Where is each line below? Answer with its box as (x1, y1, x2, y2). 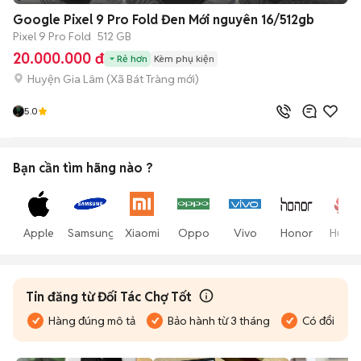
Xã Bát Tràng (110, 71, 175, 86)
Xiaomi (124, 226, 160, 240)
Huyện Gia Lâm (27, 71, 104, 86)
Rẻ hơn (117, 52, 147, 64)
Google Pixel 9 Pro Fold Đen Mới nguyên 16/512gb (13, 11, 314, 28)
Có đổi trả (302, 313, 351, 328)
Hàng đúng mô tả (48, 313, 135, 328)
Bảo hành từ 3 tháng (168, 313, 270, 328)
